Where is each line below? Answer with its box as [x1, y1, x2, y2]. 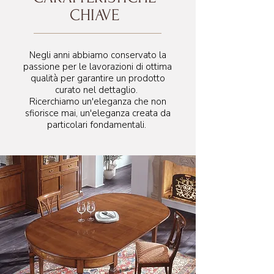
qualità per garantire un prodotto [30, 72, 165, 84]
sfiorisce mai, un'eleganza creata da [24, 107, 171, 119]
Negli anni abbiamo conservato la [29, 49, 166, 61]
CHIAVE [70, 6, 119, 24]
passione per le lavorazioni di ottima [23, 61, 172, 73]
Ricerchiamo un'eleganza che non [29, 95, 166, 108]
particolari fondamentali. [46, 119, 149, 131]
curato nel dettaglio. [55, 84, 140, 96]
